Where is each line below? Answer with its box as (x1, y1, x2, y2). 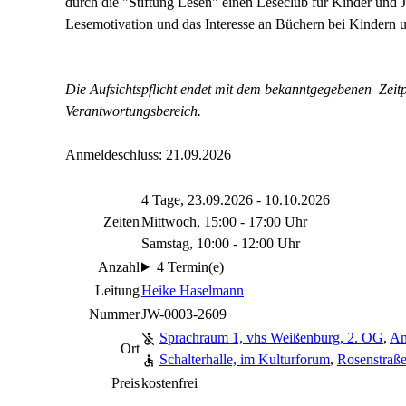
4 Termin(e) (156, 259, 224, 275)
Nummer (89, 306, 140, 322)
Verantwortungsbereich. (65, 103, 205, 119)
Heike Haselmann (141, 283, 244, 298)
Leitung (95, 283, 140, 298)
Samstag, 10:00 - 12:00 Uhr (141, 236, 300, 251)
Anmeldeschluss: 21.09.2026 (65, 147, 231, 162)
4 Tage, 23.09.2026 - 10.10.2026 (141, 192, 330, 208)
